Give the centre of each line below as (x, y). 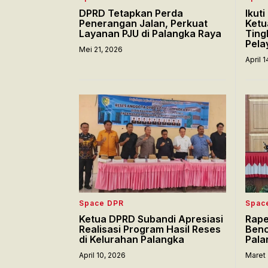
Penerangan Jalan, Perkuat (143, 23)
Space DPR (101, 203)
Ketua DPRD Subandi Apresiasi (151, 219)
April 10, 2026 (102, 255)
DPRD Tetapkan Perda (131, 13)
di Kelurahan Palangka (132, 239)
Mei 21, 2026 (101, 49)
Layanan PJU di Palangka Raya (150, 33)
